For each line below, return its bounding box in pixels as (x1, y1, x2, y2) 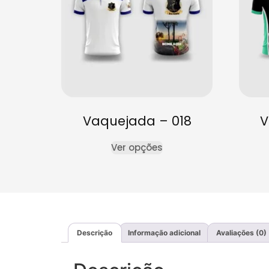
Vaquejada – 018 (82, 112, 192, 130)
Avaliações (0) (216, 228, 267, 237)
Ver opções (111, 141, 163, 154)
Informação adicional (128, 228, 201, 237)
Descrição (77, 228, 113, 237)
